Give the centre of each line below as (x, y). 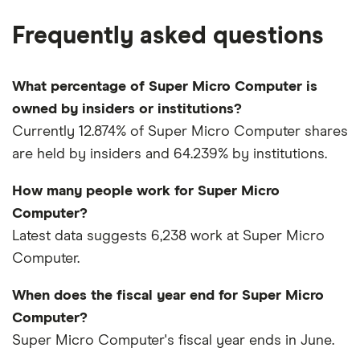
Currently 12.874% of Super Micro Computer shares (180, 132)
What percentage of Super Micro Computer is (165, 87)
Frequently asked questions (168, 37)
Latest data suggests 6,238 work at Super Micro (168, 237)
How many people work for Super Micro (146, 192)
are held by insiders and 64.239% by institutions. (170, 155)
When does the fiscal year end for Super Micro (168, 296)
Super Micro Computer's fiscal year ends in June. (173, 341)
